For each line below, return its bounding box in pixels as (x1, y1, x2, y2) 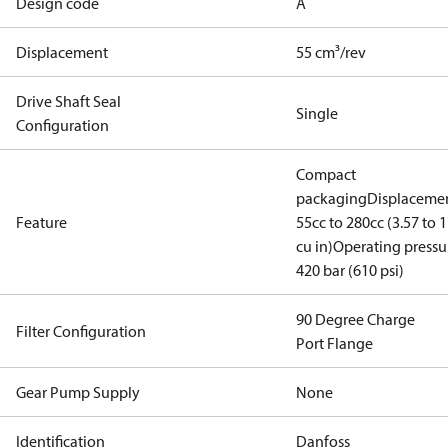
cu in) (296, 236, 333, 256)
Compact (296, 164, 356, 184)
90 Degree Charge (296, 309, 415, 329)
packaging (296, 188, 367, 208)
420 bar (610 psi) (296, 260, 404, 280)
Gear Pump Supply (16, 382, 140, 402)
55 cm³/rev (296, 42, 366, 62)
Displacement (16, 42, 108, 62)
